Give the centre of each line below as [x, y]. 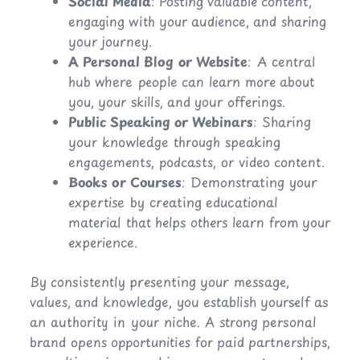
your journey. [110, 41]
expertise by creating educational [173, 202]
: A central [281, 61]
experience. [102, 242]
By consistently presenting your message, [159, 282]
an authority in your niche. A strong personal [172, 322]
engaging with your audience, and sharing [197, 21]
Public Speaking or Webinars [160, 122]
